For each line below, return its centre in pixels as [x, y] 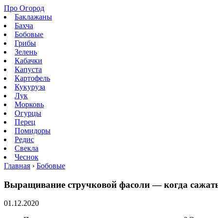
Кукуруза [30, 87]
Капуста [28, 69]
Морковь [29, 104]
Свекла [27, 148]
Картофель [32, 78]
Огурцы [28, 113]
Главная [17, 166]
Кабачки [28, 61]
